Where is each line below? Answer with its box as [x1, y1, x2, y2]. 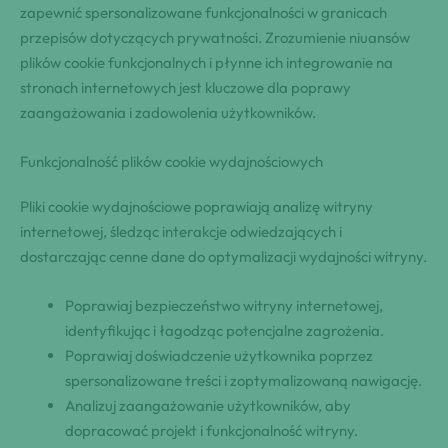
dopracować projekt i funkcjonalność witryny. [65, 420, 358, 440]
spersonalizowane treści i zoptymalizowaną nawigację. [65, 370, 422, 390]
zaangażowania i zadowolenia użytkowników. [20, 102, 316, 122]
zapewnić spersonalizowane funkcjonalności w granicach [20, 2, 387, 22]
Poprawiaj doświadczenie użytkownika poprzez [65, 345, 373, 365]
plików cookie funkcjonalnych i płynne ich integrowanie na [20, 52, 393, 72]
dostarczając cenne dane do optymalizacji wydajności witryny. [20, 246, 427, 266]
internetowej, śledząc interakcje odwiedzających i [20, 221, 342, 241]
